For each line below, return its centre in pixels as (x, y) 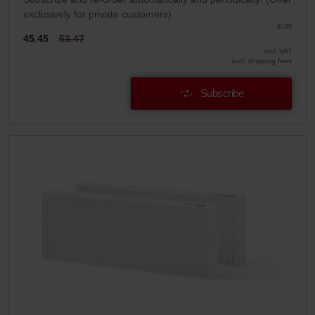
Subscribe (222, 93)
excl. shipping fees (262, 60)
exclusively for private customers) (97, 14)
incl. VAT (278, 51)
